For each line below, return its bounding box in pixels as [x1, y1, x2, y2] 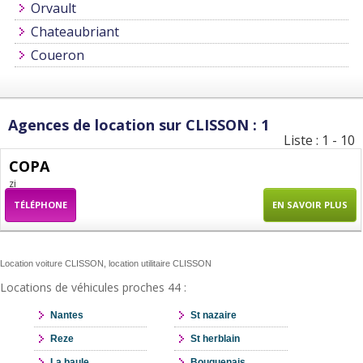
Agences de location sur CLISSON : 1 [8, 115, 269, 135]
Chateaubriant [30, 23, 119, 41]
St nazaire [190, 310, 237, 322]
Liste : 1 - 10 [284, 131, 355, 150]
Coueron [30, 46, 84, 65]
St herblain [190, 333, 241, 345]
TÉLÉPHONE [14, 199, 67, 211]
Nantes [49, 310, 83, 322]
